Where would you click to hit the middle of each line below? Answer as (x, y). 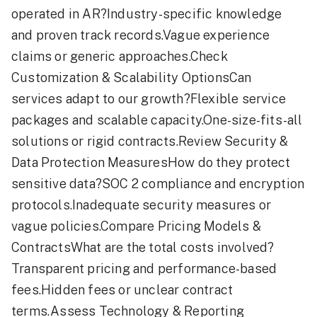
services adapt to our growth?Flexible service (149, 99)
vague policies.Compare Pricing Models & (136, 226)
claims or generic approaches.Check (120, 57)
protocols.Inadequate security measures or (142, 205)
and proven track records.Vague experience (141, 35)
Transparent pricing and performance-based (144, 269)
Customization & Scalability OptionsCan (132, 78)
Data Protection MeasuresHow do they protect (151, 163)
